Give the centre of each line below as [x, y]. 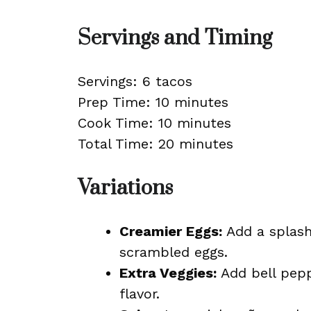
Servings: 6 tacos [135, 81]
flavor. [140, 294]
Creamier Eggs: [171, 231]
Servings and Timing [175, 38]
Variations [125, 188]
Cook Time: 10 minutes [154, 123]
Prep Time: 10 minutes [153, 102]
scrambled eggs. [174, 252]
